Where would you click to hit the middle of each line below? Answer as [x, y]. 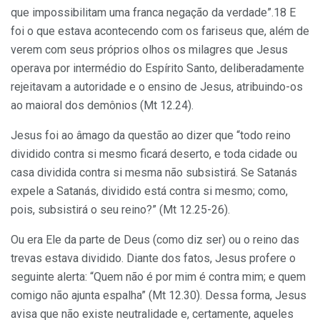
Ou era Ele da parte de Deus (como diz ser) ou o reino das [155, 240]
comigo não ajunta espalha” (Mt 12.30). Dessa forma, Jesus [159, 296]
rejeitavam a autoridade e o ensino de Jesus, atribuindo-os [157, 87]
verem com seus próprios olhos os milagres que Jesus [149, 50]
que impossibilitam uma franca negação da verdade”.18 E [153, 13]
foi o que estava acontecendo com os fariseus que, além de [160, 31]
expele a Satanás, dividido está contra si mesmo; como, [149, 191]
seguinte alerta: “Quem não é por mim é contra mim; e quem [158, 277]
